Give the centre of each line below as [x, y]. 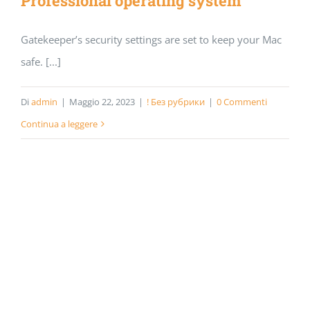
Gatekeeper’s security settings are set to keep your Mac [151, 39]
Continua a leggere [59, 124]
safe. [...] [41, 62]
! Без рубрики [176, 102]
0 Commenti [242, 102]
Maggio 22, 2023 [102, 102]
